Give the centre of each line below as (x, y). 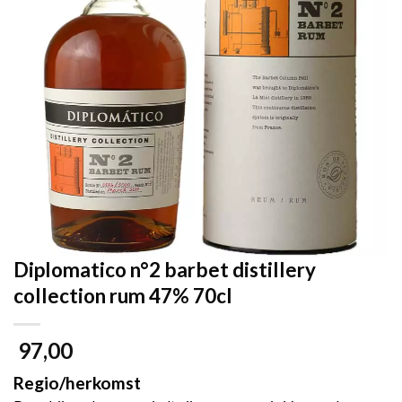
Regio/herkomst (77, 383)
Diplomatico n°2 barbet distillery (165, 270)
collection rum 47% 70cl (123, 296)
